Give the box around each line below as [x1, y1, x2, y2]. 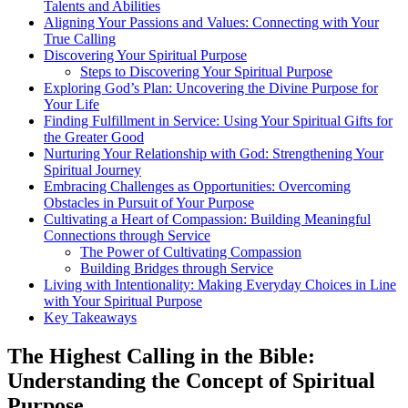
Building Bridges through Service [80, 260, 273, 276]
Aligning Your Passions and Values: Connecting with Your [44, 14, 379, 30]
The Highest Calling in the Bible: [7, 343, 315, 368]
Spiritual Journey [44, 161, 141, 178]
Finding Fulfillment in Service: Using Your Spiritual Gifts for [44, 112, 393, 128]
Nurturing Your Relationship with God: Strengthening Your [44, 145, 383, 161]
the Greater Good [44, 128, 144, 145]
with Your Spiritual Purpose [44, 292, 202, 309]
